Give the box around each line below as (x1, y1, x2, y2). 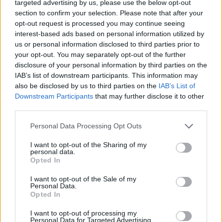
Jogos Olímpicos (81, 22, 133, 31)
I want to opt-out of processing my (30, 209, 137, 217)
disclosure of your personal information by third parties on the (15, 60, 207, 69)
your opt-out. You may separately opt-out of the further (15, 50, 186, 58)
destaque (41, 22, 70, 31)
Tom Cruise (145, 22, 180, 31)
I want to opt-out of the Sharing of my (30, 140, 147, 149)
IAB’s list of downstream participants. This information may (15, 71, 198, 79)
